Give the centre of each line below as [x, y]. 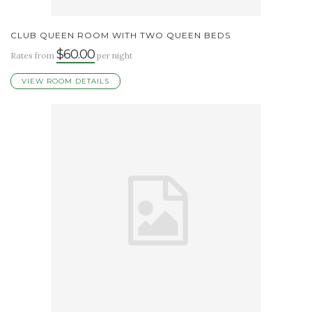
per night [114, 55]
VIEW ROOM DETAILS [65, 81]
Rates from [33, 55]
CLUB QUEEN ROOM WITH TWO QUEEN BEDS [120, 35]
